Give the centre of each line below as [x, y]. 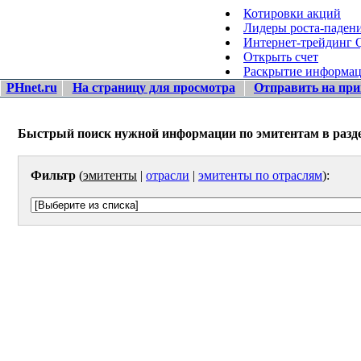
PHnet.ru [31, 87]
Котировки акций [292, 13]
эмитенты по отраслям [260, 175]
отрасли [168, 175]
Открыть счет [281, 57]
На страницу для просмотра [154, 87]
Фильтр [53, 175]
